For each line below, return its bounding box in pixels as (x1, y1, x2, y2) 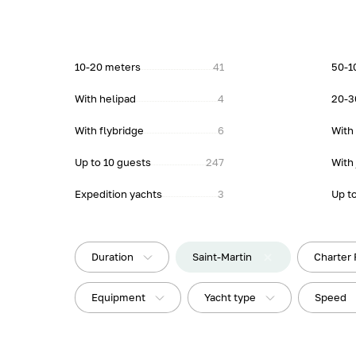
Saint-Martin (192, 250, 253, 263)
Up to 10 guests (75, 156, 152, 168)
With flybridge (75, 124, 145, 137)
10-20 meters (75, 60, 141, 73)
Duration (91, 250, 134, 263)
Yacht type (204, 291, 257, 304)
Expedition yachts (75, 188, 163, 200)
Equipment (91, 291, 146, 304)
